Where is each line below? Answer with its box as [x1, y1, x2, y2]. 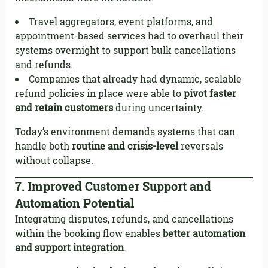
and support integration [15, 241, 124, 255]
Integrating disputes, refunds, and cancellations [15, 212, 233, 226]
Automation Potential [15, 195, 134, 212]
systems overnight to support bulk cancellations [15, 44, 236, 57]
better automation [163, 227, 245, 240]
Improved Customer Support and [28, 178, 211, 195]
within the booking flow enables [15, 227, 163, 240]
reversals [178, 139, 223, 153]
